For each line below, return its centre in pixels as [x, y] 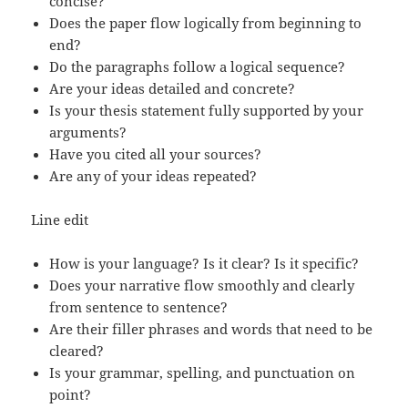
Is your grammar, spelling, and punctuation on [203, 372]
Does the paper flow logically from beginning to [206, 22]
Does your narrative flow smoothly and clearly [202, 285]
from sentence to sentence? [139, 306]
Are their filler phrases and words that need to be [211, 328]
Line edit [60, 219]
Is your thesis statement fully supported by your [207, 110]
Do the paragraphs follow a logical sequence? [198, 66]
